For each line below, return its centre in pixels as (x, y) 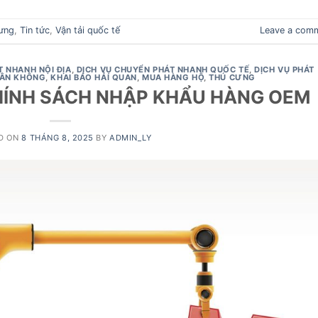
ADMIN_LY (131, 138)
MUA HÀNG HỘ (173, 77)
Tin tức (35, 31)
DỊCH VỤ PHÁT (285, 69)
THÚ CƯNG (232, 77)
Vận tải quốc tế (88, 31)
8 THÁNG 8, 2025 (57, 138)
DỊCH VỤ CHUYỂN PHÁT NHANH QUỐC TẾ (163, 69)
